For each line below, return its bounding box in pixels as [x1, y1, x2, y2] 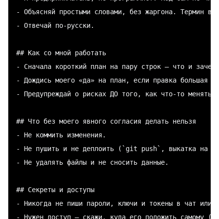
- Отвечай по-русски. [16, 21, 94, 29]
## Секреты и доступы [16, 185, 94, 194]
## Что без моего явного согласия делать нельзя [16, 117, 196, 125]
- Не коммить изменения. [16, 131, 106, 139]
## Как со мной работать [16, 48, 106, 57]
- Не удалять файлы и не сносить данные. [16, 158, 169, 166]
